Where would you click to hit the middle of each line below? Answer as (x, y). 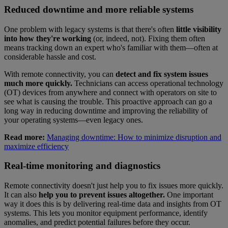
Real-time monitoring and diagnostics (82, 166)
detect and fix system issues (162, 74)
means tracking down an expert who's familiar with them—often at (111, 47)
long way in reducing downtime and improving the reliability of (106, 110)
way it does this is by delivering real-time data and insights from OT (113, 204)
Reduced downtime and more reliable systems (99, 9)
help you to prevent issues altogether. (102, 195)
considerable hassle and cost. (50, 56)
